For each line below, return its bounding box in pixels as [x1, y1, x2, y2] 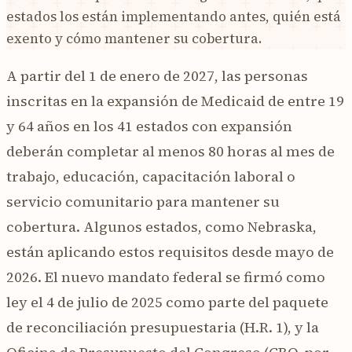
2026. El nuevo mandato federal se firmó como [6, 266, 325, 287]
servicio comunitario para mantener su [6, 191, 280, 211]
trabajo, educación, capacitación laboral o [6, 166, 295, 186]
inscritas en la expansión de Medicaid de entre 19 [6, 90, 344, 111]
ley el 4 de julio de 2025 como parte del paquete [6, 291, 328, 312]
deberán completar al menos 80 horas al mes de [6, 141, 335, 161]
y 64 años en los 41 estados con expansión [6, 115, 292, 136]
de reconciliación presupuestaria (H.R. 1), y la [6, 317, 319, 337]
